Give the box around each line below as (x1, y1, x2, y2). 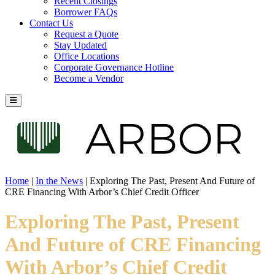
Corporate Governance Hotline (54, 61, 174, 72)
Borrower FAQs (54, 6, 117, 17)
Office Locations (54, 50, 119, 61)
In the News (36, 175, 83, 186)
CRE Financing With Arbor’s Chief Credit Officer (5, 186, 199, 197)
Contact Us (29, 17, 73, 28)
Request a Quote (54, 28, 118, 39)
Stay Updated (54, 39, 107, 50)
